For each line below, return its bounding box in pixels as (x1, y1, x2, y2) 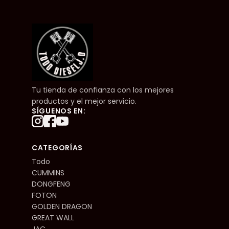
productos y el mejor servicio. (32, 96, 136, 106)
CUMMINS (32, 167, 64, 178)
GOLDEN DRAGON (32, 201, 92, 212)
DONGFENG (32, 178, 71, 189)
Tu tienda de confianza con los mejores (32, 84, 174, 95)
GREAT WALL (32, 212, 74, 223)
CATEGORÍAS (32, 142, 83, 153)
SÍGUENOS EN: (32, 105, 86, 116)
